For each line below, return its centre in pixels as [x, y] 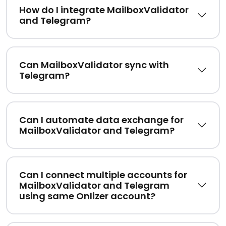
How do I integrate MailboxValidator [104, 10]
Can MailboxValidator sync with [94, 65]
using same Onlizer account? [87, 196]
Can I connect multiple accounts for [103, 175]
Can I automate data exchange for [101, 120]
